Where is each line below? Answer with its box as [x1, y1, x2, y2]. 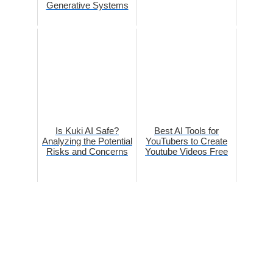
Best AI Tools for [154, 126, 219, 136]
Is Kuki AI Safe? [55, 126, 119, 136]
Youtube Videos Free [145, 146, 228, 157]
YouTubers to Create [146, 136, 227, 147]
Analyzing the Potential [42, 136, 132, 147]
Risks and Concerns [46, 146, 128, 157]
